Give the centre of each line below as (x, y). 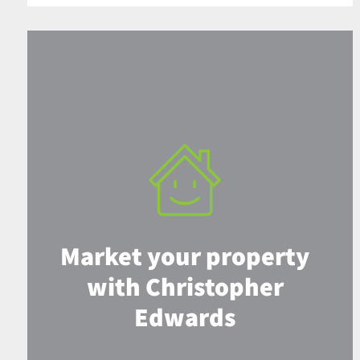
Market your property (185, 256)
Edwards (185, 317)
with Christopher (185, 286)
